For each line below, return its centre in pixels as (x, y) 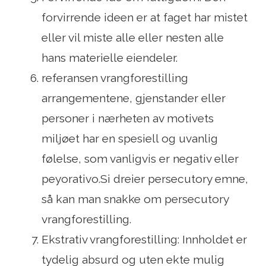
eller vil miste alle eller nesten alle (133, 38)
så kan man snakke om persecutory (135, 199)
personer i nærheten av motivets (128, 118)
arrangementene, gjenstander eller (134, 98)
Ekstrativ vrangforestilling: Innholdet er (144, 240)
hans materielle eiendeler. (110, 58)
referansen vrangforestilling (115, 78)
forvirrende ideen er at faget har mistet (145, 18)
